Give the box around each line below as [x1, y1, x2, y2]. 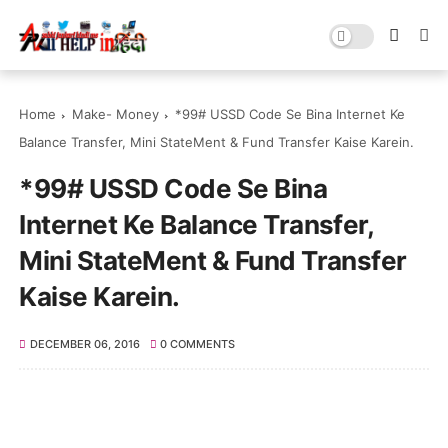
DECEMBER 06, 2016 [29, 337, 140, 351]
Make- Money [72, 106, 160, 122]
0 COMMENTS [160, 337, 236, 351]
